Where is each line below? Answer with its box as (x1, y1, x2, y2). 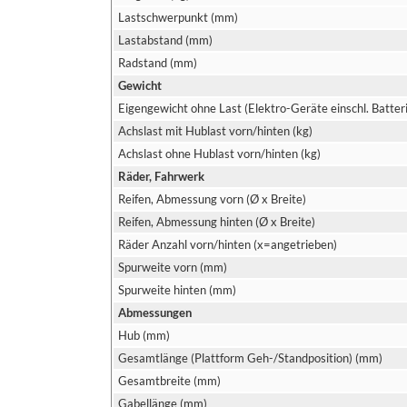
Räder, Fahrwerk (118, 169, 204, 184)
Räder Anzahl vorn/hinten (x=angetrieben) (118, 237, 337, 252)
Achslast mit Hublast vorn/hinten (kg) (118, 124, 313, 138)
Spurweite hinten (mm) (118, 283, 236, 297)
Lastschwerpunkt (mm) (118, 10, 238, 25)
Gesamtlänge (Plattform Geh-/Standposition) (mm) (118, 351, 382, 365)
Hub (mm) (118, 328, 170, 342)
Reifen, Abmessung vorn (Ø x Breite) (118, 192, 306, 206)
